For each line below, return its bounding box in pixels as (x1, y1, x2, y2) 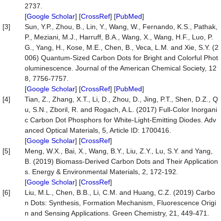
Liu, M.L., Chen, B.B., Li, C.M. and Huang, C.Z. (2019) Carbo (25, 188, 215, 196)
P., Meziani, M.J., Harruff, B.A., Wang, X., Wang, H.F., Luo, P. (25, 33, 213, 41)
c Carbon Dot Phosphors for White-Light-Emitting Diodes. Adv (25, 116, 216, 124)
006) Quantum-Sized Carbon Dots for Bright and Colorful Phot (25, 54, 218, 62)
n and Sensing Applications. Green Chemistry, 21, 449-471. (25, 209, 209, 217)
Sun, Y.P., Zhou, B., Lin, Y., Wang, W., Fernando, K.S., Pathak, (25, 23, 218, 31)
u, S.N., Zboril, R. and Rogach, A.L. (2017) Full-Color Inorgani (25, 106, 217, 113)
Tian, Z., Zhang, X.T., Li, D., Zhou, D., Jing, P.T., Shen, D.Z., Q (25, 95, 218, 103)
